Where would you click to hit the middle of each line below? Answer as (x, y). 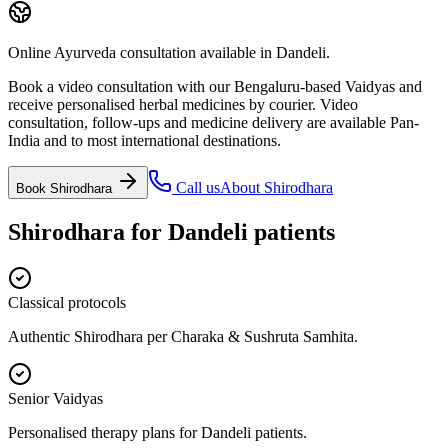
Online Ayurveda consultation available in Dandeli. (169, 52)
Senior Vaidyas (55, 398)
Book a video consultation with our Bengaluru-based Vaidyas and (215, 86)
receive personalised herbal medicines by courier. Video (183, 104)
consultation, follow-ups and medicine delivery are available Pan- (213, 122)
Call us (196, 187)
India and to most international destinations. (144, 140)
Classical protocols (67, 302)
